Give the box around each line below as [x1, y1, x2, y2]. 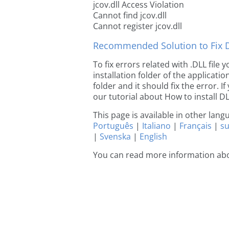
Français [179, 120, 212, 131]
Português [93, 120, 133, 131]
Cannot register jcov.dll [93, 20, 182, 32]
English [140, 131, 167, 142]
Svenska [100, 131, 131, 142]
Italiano [142, 120, 171, 131]
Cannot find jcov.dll [93, 10, 167, 21]
